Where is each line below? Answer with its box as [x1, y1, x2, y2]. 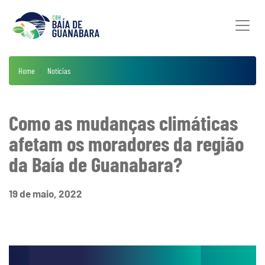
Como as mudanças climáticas [9, 110, 238, 135]
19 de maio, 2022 [9, 188, 82, 199]
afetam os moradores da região [9, 131, 244, 156]
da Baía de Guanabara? [9, 151, 182, 176]
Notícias [47, 66, 70, 76]
